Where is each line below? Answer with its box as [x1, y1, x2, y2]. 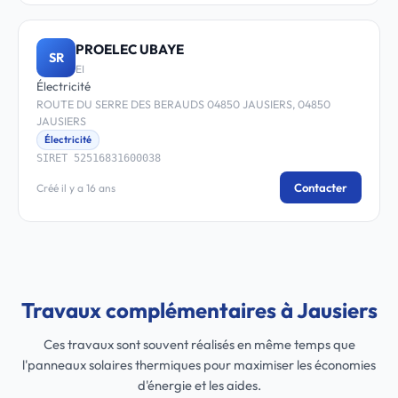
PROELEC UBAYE [76, 40, 184, 58]
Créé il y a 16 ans [36, 180, 115, 195]
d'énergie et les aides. [137, 377, 261, 394]
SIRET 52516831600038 [36, 152, 161, 164]
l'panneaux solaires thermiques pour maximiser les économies [22, 356, 376, 373]
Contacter [294, 180, 347, 195]
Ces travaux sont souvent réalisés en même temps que [43, 336, 355, 353]
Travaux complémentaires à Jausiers [20, 297, 378, 323]
